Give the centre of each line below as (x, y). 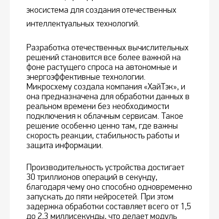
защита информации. (65, 146)
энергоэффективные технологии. (86, 77)
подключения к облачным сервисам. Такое (105, 116)
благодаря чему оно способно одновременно (109, 187)
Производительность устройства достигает (105, 168)
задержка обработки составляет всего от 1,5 (109, 207)
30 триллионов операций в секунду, (92, 177)
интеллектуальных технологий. (83, 24)
